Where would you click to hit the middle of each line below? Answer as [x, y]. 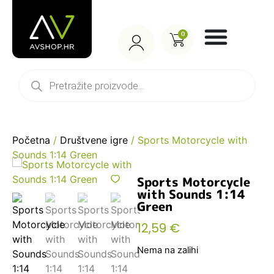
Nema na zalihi [168, 250]
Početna [31, 140]
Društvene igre [94, 140]
